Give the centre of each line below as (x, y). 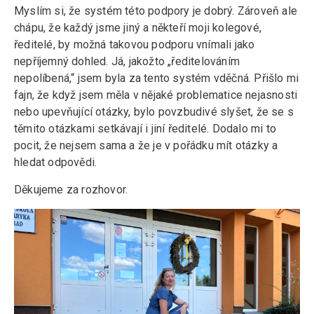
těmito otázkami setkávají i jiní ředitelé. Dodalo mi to (145, 129)
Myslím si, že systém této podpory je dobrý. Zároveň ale (156, 11)
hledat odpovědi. (56, 162)
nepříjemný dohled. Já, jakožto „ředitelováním (127, 61)
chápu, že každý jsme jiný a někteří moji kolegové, (138, 28)
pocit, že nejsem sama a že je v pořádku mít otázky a (146, 145)
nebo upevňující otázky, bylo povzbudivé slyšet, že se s (154, 112)
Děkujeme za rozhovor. (71, 190)
